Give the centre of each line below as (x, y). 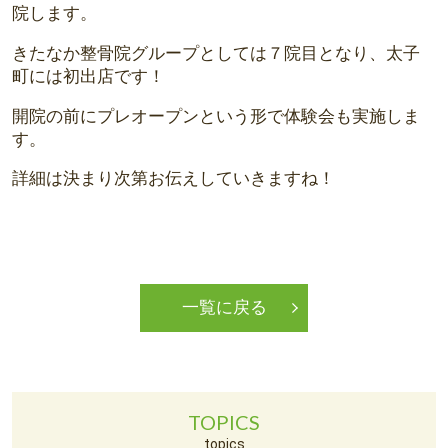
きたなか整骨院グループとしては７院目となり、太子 (215, 52)
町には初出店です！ (88, 75)
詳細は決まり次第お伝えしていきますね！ (173, 178)
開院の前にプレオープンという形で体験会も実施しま (215, 115)
